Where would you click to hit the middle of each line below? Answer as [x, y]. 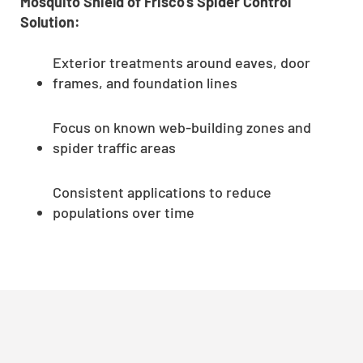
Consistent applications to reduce [162, 192]
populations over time [124, 212]
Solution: [50, 21]
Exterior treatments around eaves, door [181, 62]
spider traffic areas [114, 147]
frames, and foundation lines [145, 82]
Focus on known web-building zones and [182, 127]
